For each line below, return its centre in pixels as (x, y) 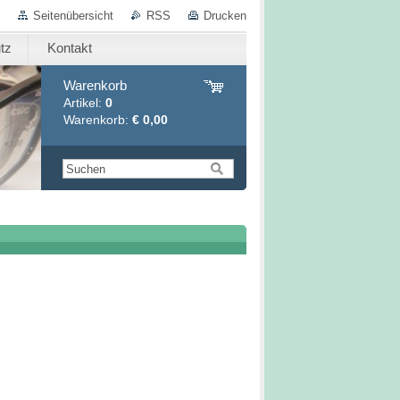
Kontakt (70, 48)
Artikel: (84, 103)
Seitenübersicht (73, 16)
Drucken (225, 16)
